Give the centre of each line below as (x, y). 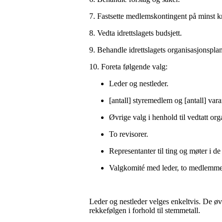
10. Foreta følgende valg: (129, 66)
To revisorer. (129, 134)
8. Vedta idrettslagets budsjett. (136, 33)
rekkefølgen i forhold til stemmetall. (145, 210)
